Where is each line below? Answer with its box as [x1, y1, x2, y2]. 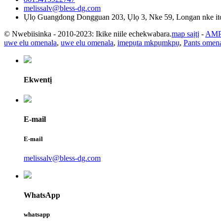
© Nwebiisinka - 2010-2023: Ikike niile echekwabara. [4, 29, 172, 38]
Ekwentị [24, 75, 52, 84]
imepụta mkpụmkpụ [117, 38, 180, 47]
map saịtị [172, 29, 199, 38]
